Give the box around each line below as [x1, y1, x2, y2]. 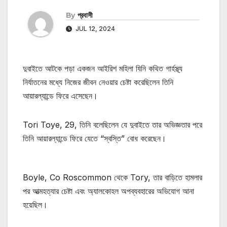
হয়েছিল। [23, 200, 48, 210]
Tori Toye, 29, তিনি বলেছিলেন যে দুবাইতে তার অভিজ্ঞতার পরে [23, 120, 202, 130]
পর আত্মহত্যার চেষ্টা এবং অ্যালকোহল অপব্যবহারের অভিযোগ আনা [23, 186, 194, 197]
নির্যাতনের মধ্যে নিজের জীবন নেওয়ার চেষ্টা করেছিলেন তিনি [23, 77, 173, 88]
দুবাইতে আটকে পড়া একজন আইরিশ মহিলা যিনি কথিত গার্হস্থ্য [23, 63, 182, 74]
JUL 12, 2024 [74, 25, 115, 33]
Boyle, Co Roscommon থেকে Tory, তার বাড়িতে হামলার [23, 172, 202, 183]
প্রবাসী [77, 11, 92, 20]
